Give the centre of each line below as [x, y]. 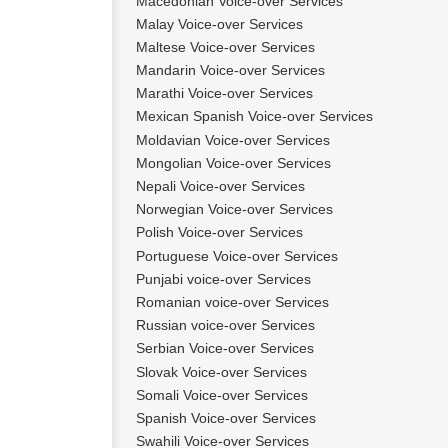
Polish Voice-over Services [219, 232]
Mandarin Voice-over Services [230, 70]
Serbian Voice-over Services [225, 348]
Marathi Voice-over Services [224, 93]
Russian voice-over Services [225, 325]
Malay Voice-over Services [219, 23]
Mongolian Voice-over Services [233, 162]
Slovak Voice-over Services [221, 371]
